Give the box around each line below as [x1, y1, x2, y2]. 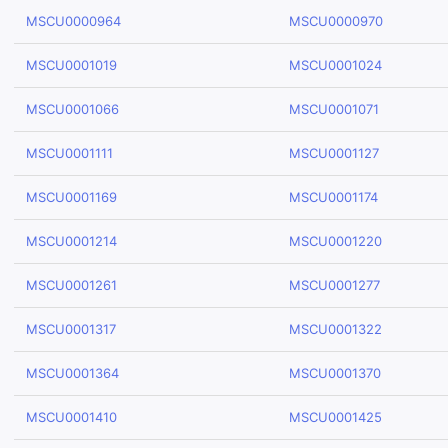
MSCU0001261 [26, 277, 117, 293]
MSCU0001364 [26, 365, 119, 381]
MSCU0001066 [26, 101, 119, 117]
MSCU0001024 [289, 57, 382, 73]
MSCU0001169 [26, 189, 117, 205]
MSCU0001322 [289, 321, 382, 337]
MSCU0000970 [289, 13, 383, 29]
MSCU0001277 [289, 277, 380, 293]
